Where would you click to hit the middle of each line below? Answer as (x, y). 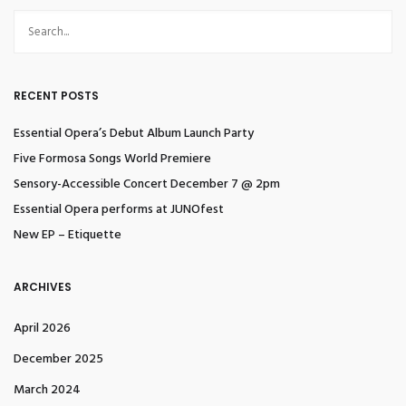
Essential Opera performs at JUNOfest (119, 210)
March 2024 (47, 390)
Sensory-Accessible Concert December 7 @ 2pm (147, 184)
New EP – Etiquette (68, 235)
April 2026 (42, 329)
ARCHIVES (43, 287)
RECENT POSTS (56, 96)
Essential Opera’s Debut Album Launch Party (134, 134)
